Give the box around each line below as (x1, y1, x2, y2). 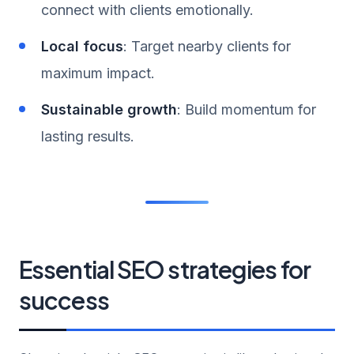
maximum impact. (41, 64, 155, 81)
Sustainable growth (41, 100, 177, 118)
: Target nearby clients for (123, 37, 291, 55)
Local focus (41, 37, 123, 55)
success (19, 284, 109, 315)
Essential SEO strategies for (19, 254, 311, 284)
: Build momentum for (177, 100, 316, 118)
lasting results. (41, 127, 134, 145)
